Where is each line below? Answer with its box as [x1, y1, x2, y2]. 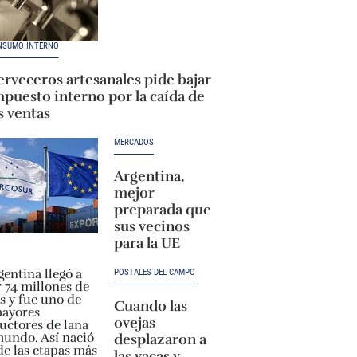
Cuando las [113, 297, 187, 315]
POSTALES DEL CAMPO [113, 267, 195, 277]
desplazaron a [113, 331, 206, 348]
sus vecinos [113, 218, 190, 235]
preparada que [113, 201, 211, 218]
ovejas [113, 314, 155, 331]
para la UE [113, 234, 180, 252]
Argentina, [113, 167, 184, 185]
